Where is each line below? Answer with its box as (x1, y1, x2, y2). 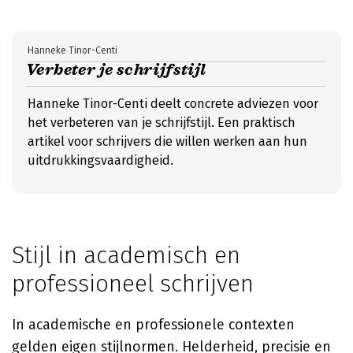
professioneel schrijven (12, 269, 254, 298)
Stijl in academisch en (12, 241, 240, 269)
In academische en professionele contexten (12, 316, 295, 333)
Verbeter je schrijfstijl (26, 60, 206, 80)
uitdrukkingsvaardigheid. (28, 153, 173, 168)
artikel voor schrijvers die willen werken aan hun (28, 134, 307, 149)
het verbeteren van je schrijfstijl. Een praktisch (28, 115, 295, 130)
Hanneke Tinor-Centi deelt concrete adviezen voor (28, 96, 318, 111)
